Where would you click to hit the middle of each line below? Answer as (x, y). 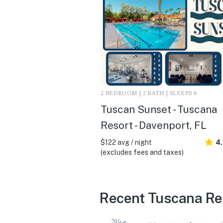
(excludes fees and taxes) (142, 152)
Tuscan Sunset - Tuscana (159, 109)
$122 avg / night (126, 142)
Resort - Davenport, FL (154, 125)
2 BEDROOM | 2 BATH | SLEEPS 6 (149, 93)
